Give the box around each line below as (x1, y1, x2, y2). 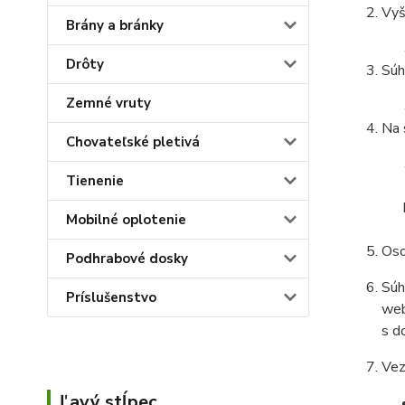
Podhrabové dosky (66, 250, 188, 268)
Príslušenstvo (66, 288, 156, 306)
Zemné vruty (66, 94, 151, 112)
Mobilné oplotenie (66, 211, 186, 229)
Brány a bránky (66, 16, 164, 34)
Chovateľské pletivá (66, 133, 200, 151)
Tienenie (66, 172, 124, 190)
